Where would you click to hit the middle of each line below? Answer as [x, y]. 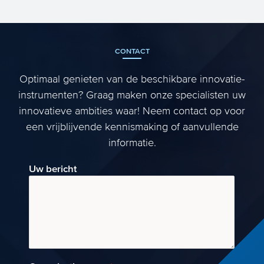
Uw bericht [53, 169]
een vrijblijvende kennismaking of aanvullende [132, 127]
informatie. [132, 143]
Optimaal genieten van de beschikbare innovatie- [132, 80]
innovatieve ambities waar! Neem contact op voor [132, 111]
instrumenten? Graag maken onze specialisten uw [132, 95]
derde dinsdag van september [106, 10]
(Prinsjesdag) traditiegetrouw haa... [117, 25]
